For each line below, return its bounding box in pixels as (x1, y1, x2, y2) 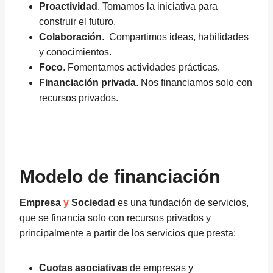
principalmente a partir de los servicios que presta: (19, 228, 236, 238)
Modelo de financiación (19, 166, 220, 186)
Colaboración (39, 32, 102, 42)
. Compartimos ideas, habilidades (102, 32, 249, 42)
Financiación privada (39, 77, 136, 88)
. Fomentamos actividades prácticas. (63, 62, 220, 73)
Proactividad (39, 1, 97, 12)
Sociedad (69, 197, 115, 208)
